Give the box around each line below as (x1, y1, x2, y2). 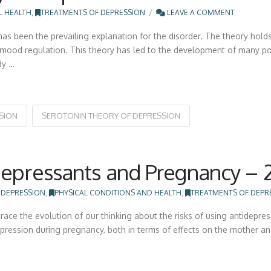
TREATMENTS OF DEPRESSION (41, 8, 146, 18)
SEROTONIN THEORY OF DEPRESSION (41, 110, 180, 120)
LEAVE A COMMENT (165, 8, 235, 18)
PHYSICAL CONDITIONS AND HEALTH (54, 188, 182, 197)
